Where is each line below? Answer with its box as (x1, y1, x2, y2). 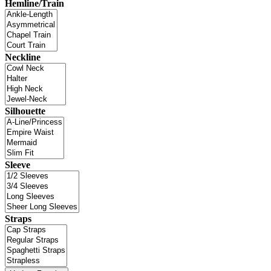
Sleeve (5, 160, 30, 171)
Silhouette (5, 106, 45, 117)
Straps (5, 214, 31, 224)
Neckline (5, 52, 41, 63)
